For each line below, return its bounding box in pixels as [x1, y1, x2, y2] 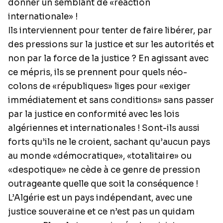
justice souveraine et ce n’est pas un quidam [8, 207, 195, 217]
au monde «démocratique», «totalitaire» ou [8, 151, 192, 161]
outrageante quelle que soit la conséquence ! [8, 179, 198, 189]
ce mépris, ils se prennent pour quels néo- [8, 67, 187, 78]
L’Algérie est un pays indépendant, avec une [8, 193, 192, 203]
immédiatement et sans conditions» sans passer [8, 95, 214, 106]
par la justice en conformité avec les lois [8, 109, 179, 119]
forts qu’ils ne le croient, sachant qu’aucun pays [8, 137, 210, 147]
